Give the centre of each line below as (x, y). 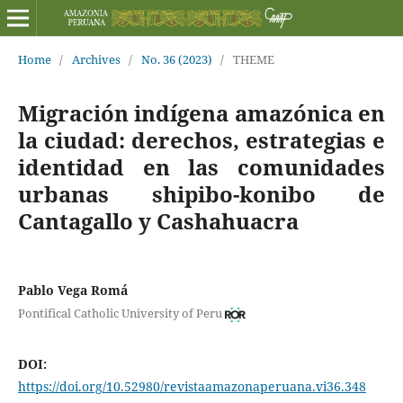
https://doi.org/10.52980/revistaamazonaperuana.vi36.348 (192, 387)
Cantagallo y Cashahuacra (158, 220)
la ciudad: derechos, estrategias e (201, 139)
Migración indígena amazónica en (201, 112)
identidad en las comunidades (201, 166)
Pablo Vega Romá (72, 290)
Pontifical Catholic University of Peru (120, 313)
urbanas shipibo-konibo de (201, 193)
